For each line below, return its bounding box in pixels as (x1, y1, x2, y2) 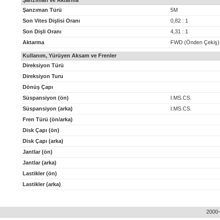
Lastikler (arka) (23, 181, 61, 187)
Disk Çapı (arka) (23, 138, 63, 144)
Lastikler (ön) (23, 170, 57, 176)
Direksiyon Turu (23, 73, 63, 79)
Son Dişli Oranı (23, 28, 61, 34)
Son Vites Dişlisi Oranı (23, 18, 80, 24)
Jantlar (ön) (23, 149, 53, 155)
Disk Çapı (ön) (23, 127, 59, 133)
